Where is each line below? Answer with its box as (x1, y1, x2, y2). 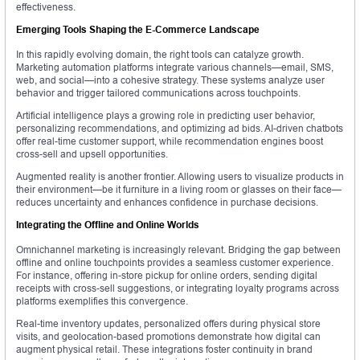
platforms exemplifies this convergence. (16, 295, 188, 308)
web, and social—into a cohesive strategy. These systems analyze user (16, 74, 325, 87)
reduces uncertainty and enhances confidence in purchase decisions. (16, 196, 318, 209)
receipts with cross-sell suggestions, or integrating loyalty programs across (16, 282, 339, 295)
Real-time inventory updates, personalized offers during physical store (16, 317, 321, 330)
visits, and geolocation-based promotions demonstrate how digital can (16, 330, 321, 343)
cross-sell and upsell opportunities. (16, 148, 168, 161)
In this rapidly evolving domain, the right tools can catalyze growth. (16, 48, 304, 61)
